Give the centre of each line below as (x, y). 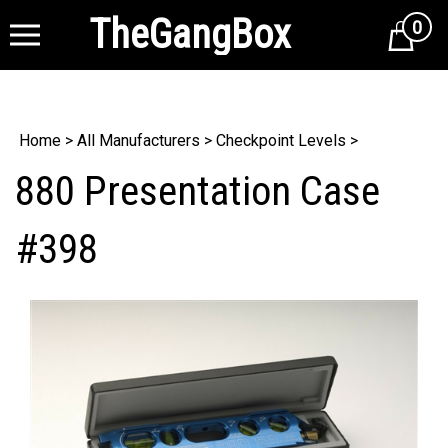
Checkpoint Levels (281, 140)
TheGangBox (189, 34)
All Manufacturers (138, 140)
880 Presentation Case (197, 191)
